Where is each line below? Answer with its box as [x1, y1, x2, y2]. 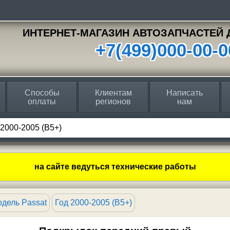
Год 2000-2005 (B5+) [55, 198, 132, 207]
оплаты [28, 97, 56, 106]
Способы [24, 88, 60, 97]
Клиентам [94, 88, 132, 97]
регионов [95, 97, 131, 106]
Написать [166, 88, 203, 97]
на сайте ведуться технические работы [34, 162, 196, 171]
